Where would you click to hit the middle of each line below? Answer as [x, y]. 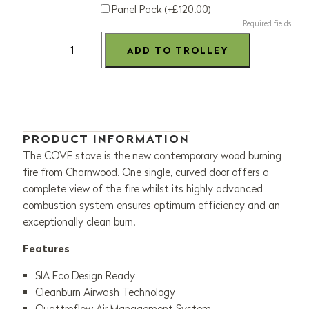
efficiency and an [237, 206]
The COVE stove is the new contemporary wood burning [152, 156]
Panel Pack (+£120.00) [161, 10]
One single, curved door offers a [195, 172]
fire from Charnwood [70, 172]
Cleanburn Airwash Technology [105, 292]
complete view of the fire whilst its [104, 189]
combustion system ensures [88, 206]
